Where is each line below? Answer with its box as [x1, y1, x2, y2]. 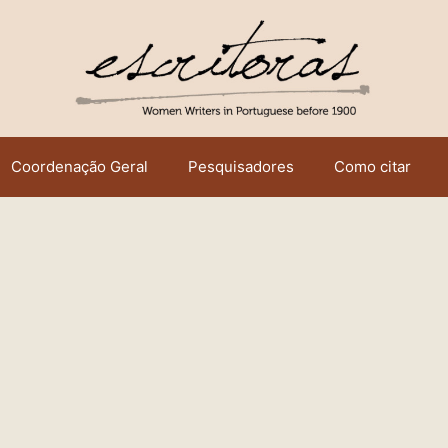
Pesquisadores [188, 157, 294, 177]
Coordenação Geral [11, 157, 148, 177]
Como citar [334, 157, 411, 177]
